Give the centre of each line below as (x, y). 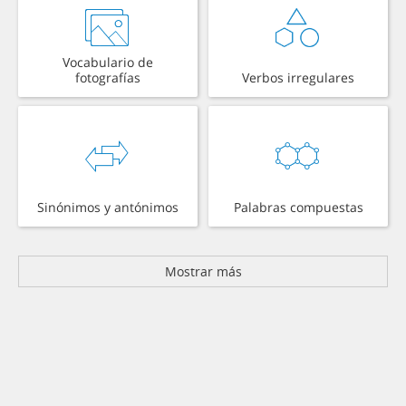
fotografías (108, 78)
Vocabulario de (108, 63)
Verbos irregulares (298, 78)
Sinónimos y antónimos (108, 208)
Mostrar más (203, 272)
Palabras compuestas (298, 208)
